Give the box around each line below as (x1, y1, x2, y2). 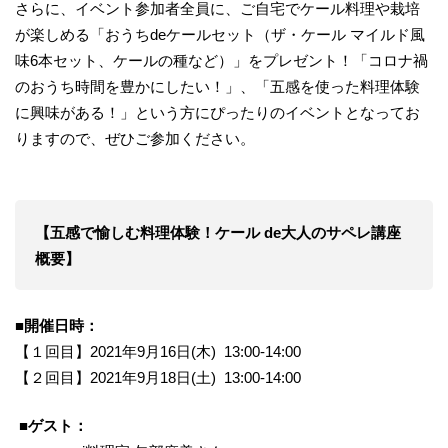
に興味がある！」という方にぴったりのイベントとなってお (15, 103, 420, 121)
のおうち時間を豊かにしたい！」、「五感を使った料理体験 (15, 77, 420, 95)
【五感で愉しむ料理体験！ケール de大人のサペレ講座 (35, 224, 401, 241)
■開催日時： (15, 316, 99, 334)
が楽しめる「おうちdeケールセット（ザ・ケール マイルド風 (15, 25, 425, 43)
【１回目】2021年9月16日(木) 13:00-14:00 (15, 342, 301, 360)
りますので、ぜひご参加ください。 (15, 129, 255, 147)
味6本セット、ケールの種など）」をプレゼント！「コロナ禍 (15, 51, 428, 69)
